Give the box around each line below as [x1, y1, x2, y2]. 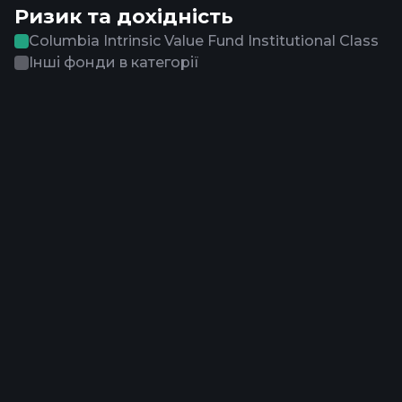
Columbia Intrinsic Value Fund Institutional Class [29, 32, 379, 49]
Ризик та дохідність [14, 4, 233, 29]
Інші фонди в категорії [29, 54, 199, 71]
